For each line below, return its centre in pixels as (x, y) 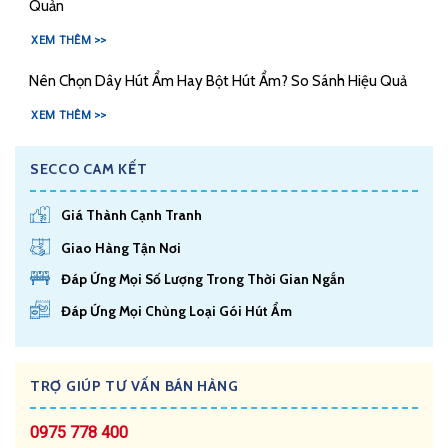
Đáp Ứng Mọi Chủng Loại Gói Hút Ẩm (177, 310)
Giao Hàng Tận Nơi (121, 248)
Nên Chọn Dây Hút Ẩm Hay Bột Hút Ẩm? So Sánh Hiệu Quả (217, 81)
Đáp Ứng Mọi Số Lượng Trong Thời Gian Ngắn (203, 279)
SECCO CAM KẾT (89, 168)
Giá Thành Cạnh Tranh (132, 215)
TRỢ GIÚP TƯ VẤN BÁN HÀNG (134, 385)
